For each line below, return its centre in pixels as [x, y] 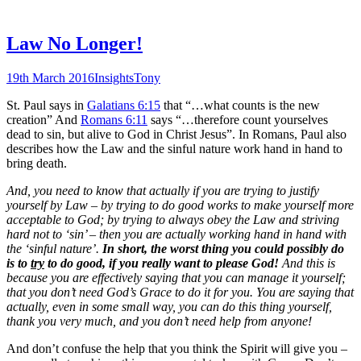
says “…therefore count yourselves [238, 119]
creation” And [44, 119]
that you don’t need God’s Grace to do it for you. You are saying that [180, 292]
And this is [307, 263]
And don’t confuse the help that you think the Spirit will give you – [177, 348]
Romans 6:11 [114, 119]
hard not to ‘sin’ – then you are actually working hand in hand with [176, 234]
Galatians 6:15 [124, 105]
